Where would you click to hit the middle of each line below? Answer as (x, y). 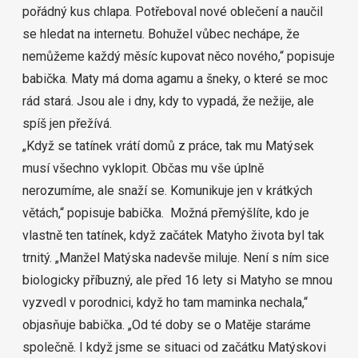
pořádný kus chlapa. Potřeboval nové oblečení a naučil (173, 12)
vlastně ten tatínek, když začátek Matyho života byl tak (173, 235)
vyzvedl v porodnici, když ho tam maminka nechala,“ (165, 302)
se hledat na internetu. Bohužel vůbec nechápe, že (161, 34)
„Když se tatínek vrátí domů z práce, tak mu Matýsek (168, 146)
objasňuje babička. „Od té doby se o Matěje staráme (167, 325)
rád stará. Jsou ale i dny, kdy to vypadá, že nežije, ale (168, 101)
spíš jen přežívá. (67, 123)
